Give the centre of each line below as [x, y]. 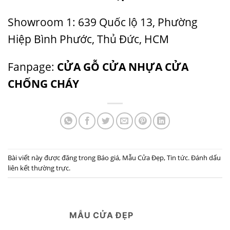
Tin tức [177, 157]
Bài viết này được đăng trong [52, 157]
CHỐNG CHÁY [43, 83]
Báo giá [108, 157]
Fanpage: [31, 66]
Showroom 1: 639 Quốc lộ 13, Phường [103, 22]
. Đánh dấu [204, 157]
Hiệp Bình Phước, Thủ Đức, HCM [88, 39]
